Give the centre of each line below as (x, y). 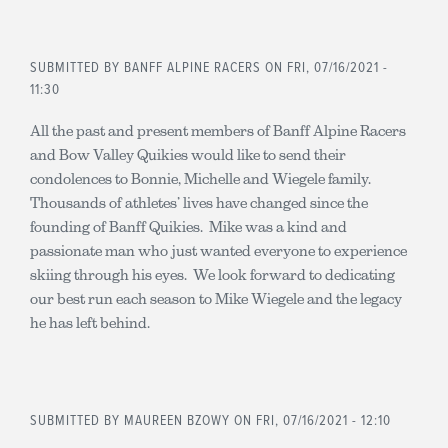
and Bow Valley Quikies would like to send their (188, 154)
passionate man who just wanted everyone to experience (218, 250)
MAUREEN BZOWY (177, 420)
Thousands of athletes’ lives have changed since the (199, 202)
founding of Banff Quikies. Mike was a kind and (188, 226)
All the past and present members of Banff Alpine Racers (218, 130)
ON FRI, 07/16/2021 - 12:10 (310, 420)
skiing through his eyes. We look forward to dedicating (212, 274)
